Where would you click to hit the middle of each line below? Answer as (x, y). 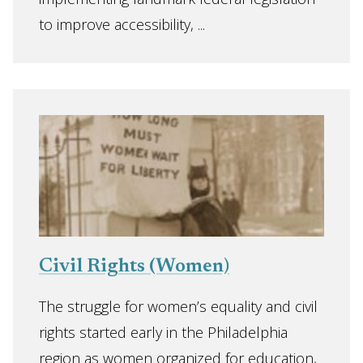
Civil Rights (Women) (134, 267)
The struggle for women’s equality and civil (178, 306)
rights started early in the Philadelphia (163, 332)
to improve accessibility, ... (122, 24)
